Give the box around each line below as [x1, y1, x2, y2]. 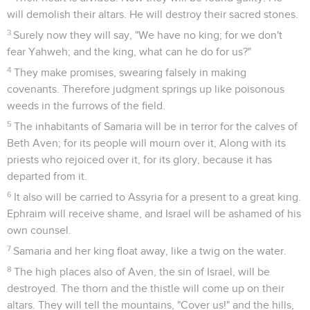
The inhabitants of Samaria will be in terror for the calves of [14, 120, 298, 132]
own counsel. [7, 224, 71, 236]
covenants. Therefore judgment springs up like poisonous [7, 83, 284, 95]
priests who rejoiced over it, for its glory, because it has [7, 154, 272, 165]
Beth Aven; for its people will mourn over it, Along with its [7, 137, 286, 149]
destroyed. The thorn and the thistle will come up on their [7, 282, 284, 294]
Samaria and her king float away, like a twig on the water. [13, 245, 287, 257]
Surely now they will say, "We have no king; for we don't [13, 29, 283, 41]
